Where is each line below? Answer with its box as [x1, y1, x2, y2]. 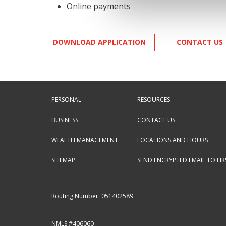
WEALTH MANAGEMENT [51, 135, 118, 144]
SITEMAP [51, 155, 75, 164]
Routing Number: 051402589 [51, 191, 133, 200]
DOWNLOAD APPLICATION [53, 37, 146, 47]
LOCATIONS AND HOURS [137, 135, 208, 144]
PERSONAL [51, 95, 81, 104]
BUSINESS [51, 115, 78, 124]
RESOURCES [137, 95, 170, 104]
